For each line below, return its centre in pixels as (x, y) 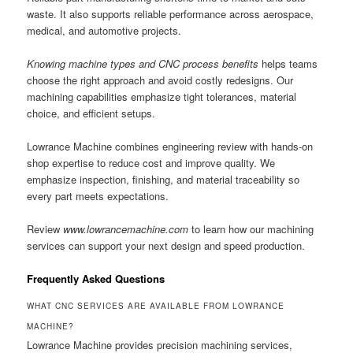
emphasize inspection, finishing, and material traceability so (163, 180)
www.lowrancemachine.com (126, 229)
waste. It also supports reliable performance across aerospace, (171, 13)
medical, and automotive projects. (104, 30)
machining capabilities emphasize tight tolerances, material (162, 97)
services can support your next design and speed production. (166, 246)
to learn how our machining (251, 229)
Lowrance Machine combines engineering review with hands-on (170, 147)
